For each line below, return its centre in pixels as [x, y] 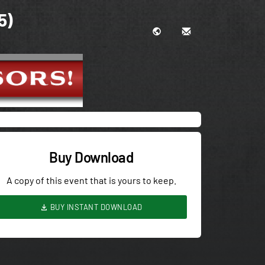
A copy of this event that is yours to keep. [91, 180]
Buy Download [91, 157]
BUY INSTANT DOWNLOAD [95, 207]
